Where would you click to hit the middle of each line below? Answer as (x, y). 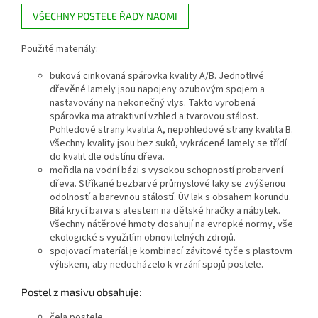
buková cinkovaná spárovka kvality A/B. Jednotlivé (157, 76)
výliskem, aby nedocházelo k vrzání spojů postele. (157, 265)
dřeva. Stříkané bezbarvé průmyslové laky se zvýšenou (168, 184)
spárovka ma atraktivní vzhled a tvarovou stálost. (154, 117)
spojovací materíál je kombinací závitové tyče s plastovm (171, 252)
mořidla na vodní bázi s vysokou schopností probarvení (166, 171)
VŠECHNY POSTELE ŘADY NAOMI (105, 16)
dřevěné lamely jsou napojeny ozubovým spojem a (157, 90)
